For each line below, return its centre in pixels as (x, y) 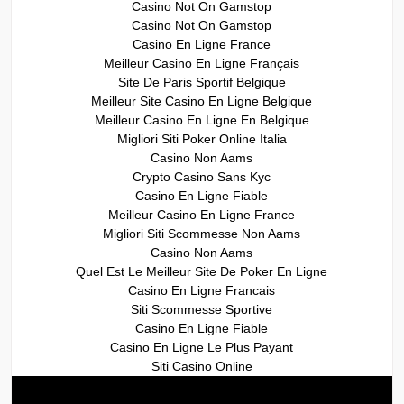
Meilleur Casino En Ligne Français (202, 63)
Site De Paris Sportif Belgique (202, 82)
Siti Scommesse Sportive (202, 309)
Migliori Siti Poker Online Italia (202, 138)
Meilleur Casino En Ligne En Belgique (202, 119)
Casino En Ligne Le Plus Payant (202, 347)
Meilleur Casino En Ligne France (202, 214)
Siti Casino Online (202, 366)
